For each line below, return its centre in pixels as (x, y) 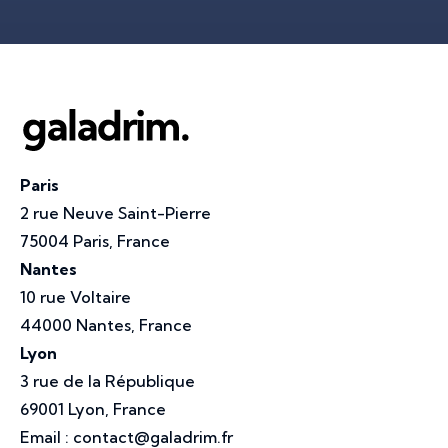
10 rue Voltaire (75, 296)
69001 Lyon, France (93, 408)
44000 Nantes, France (106, 324)
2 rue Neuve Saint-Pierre (115, 212)
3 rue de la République (107, 380)
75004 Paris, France (95, 240)
